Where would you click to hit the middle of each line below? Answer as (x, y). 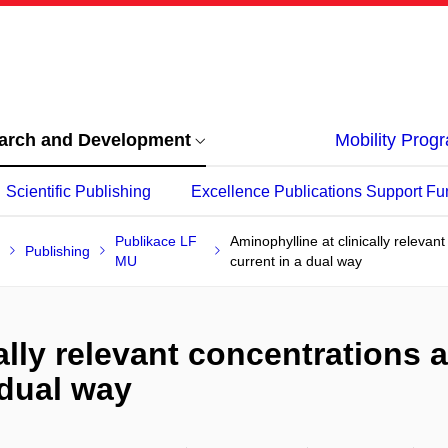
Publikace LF (155, 241)
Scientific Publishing (78, 191)
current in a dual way (296, 261)
